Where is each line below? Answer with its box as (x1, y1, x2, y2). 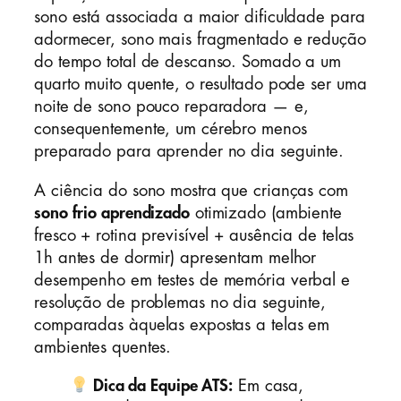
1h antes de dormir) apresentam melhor (34, 249, 317, 266)
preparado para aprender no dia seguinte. (34, 143, 344, 160)
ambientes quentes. (34, 338, 172, 355)
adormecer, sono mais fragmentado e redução (34, 31, 366, 48)
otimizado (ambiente (189, 204, 342, 221)
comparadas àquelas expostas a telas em (34, 316, 330, 333)
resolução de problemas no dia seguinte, (34, 294, 327, 311)
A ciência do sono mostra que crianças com (34, 182, 348, 199)
